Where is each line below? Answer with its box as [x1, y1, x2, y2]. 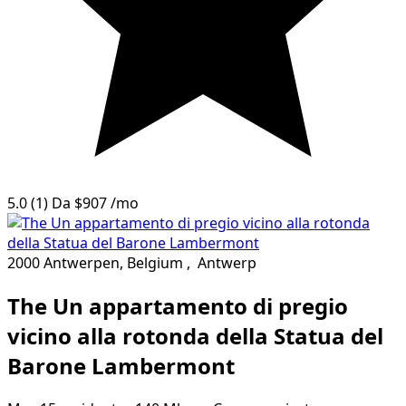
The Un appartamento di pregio [7, 290, 348, 321]
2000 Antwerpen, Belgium [7, 252, 183, 273]
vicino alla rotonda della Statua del [7, 320, 383, 351]
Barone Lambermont [7, 350, 235, 381]
